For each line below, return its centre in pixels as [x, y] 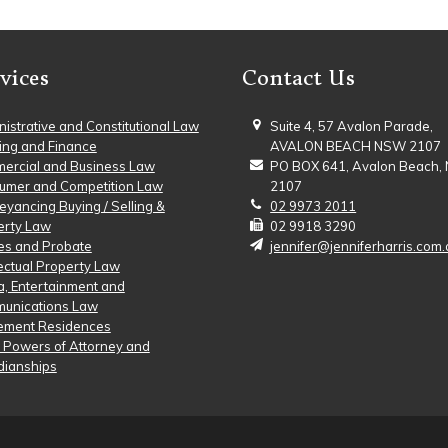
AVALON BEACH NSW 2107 [356, 146]
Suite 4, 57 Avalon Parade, [352, 126]
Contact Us [299, 77]
